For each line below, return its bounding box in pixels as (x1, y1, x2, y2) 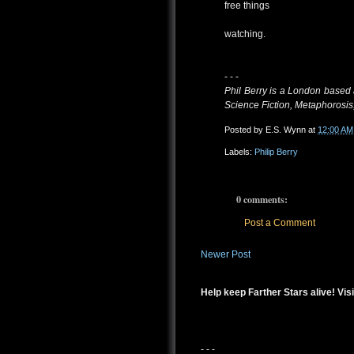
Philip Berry (254, 147, 298, 157)
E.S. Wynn (265, 124, 306, 134)
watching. (224, 28, 265, 40)
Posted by (224, 124, 265, 134)
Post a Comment (244, 217, 315, 229)
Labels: (224, 147, 254, 157)
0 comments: (236, 192, 288, 207)
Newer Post (201, 248, 250, 260)
